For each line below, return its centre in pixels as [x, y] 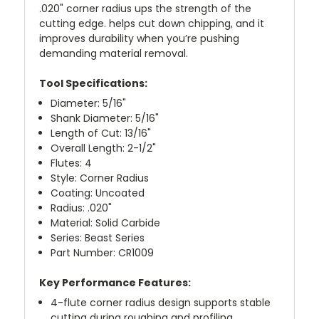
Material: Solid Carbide [106, 223]
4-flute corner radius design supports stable [161, 302]
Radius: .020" [82, 208]
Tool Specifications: [93, 83]
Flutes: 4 [72, 163]
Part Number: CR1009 [103, 252]
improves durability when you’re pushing [139, 38]
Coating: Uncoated [98, 193]
